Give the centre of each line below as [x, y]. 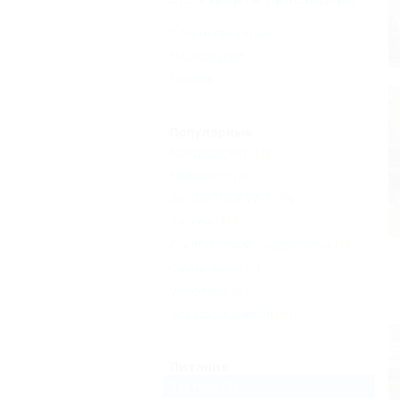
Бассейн [194, 221]
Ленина [192, 79]
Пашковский [207, 56]
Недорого [200, 175]
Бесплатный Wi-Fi [222, 198]
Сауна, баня [206, 268]
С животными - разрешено [250, 245]
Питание [199, 367]
